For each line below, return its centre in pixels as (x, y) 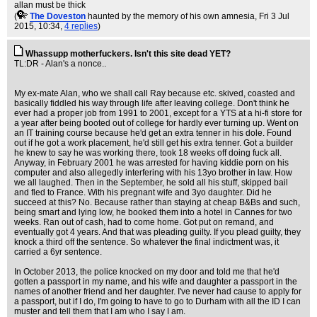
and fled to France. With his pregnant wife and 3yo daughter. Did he (143, 192)
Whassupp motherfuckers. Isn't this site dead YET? (128, 54)
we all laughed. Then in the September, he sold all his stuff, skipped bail (151, 183)
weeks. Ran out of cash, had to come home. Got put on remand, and (144, 222)
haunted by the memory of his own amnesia (171, 16)
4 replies (81, 26)
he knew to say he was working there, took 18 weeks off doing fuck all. (148, 153)
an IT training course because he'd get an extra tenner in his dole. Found (153, 133)
